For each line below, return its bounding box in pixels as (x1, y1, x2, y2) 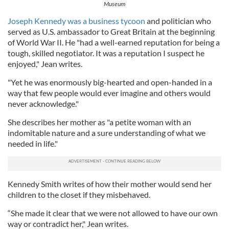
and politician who (145, 15, 211, 26)
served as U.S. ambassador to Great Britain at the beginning (8, 26, 215, 36)
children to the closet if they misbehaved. (8, 189, 150, 199)
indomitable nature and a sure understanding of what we (8, 127, 205, 138)
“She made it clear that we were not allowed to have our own (8, 208, 218, 218)
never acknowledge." (8, 98, 79, 108)
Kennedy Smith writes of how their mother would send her (8, 178, 212, 189)
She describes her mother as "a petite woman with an (8, 117, 191, 127)
